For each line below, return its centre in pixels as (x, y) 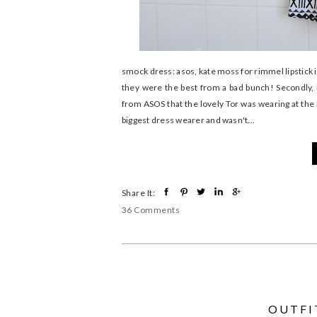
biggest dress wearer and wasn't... (189, 120)
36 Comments (151, 210)
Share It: (139, 192)
